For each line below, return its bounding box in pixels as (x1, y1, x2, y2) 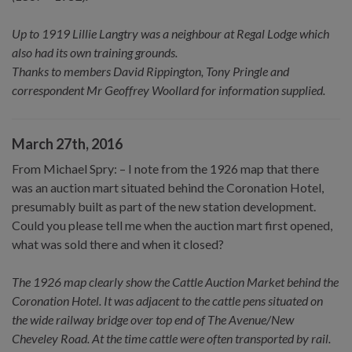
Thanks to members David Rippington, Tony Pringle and (12, 63, 289, 79)
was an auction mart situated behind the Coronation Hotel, (12, 179, 324, 195)
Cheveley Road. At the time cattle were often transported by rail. (12, 330, 331, 346)
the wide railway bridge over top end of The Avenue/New (12, 311, 294, 327)
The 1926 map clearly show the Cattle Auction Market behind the (12, 273, 339, 289)
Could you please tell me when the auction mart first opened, (12, 217, 332, 233)
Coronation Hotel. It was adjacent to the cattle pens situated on (12, 292, 323, 308)
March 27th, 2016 (12, 134, 123, 152)
